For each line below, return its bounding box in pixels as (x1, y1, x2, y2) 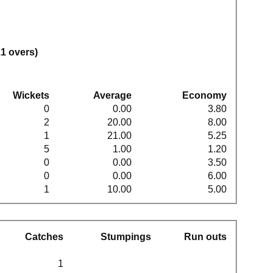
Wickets (13, 90, 49, 101)
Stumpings (101, 231, 151, 242)
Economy (182, 90, 227, 101)
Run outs (184, 231, 227, 242)
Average (93, 90, 132, 101)
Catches (25, 231, 63, 242)
